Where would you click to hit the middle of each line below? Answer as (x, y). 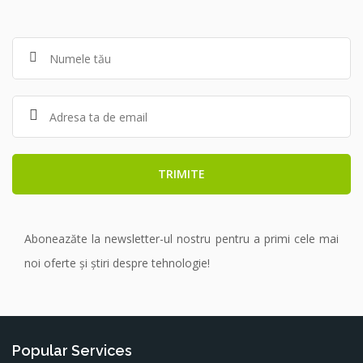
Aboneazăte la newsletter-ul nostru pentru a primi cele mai (181, 239)
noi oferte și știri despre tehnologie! (117, 263)
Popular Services (72, 350)
